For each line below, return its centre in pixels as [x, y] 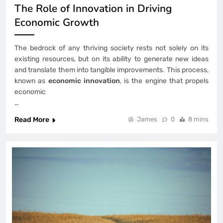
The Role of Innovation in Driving [93, 9]
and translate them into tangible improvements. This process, [111, 70]
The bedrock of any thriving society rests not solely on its [111, 48]
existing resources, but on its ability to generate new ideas [111, 59]
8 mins [198, 119]
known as [31, 81]
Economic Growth [57, 23]
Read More [32, 120]
